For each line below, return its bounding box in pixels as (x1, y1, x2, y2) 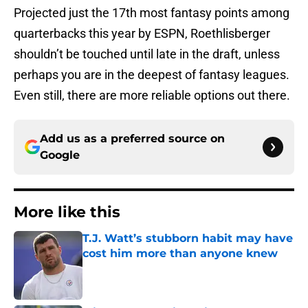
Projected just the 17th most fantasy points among (14, 5, 289, 21)
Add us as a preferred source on (40, 132, 225, 146)
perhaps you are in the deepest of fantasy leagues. (14, 67, 289, 82)
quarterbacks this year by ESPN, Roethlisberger (14, 26, 270, 41)
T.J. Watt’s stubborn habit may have (82, 232, 293, 245)
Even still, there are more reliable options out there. (14, 88, 290, 103)
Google (40, 148, 80, 162)
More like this (14, 203, 120, 222)
